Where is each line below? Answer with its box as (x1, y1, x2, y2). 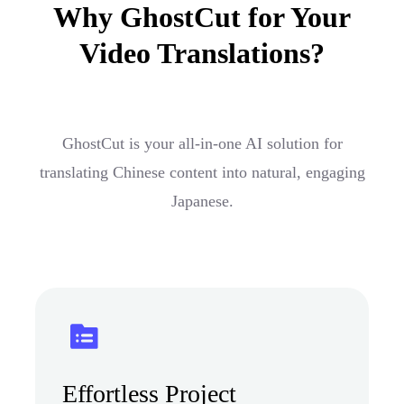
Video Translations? (79, 36, 325, 69)
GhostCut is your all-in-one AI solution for (61, 133, 343, 152)
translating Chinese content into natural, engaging (39, 162, 365, 181)
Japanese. (170, 191, 234, 210)
